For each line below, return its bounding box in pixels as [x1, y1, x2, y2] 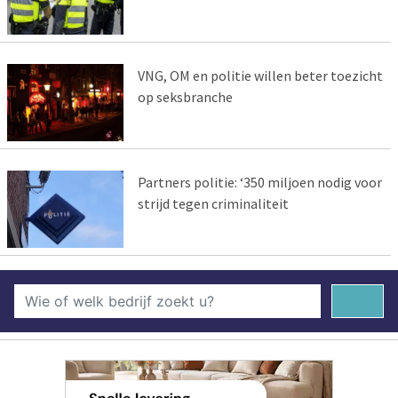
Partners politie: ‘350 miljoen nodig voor [137, 172, 382, 191]
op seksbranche [137, 87, 233, 106]
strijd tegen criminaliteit [137, 194, 289, 212]
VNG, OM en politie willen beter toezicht [137, 66, 383, 84]
